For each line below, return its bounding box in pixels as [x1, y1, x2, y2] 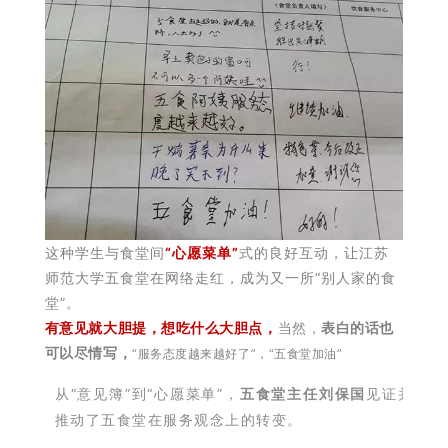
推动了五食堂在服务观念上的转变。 [54, 411, 303, 428]
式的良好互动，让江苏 [238, 244, 389, 261]
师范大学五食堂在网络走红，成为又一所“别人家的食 [44, 269, 396, 286]
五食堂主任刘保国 [239, 385, 367, 402]
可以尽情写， [44, 344, 133, 361]
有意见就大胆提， [44, 319, 162, 336]
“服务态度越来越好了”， [132, 346, 269, 361]
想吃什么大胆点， [161, 319, 278, 336]
